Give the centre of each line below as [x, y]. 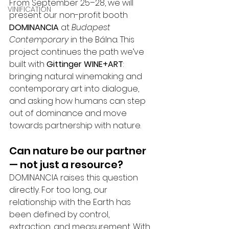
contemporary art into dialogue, [75, 89]
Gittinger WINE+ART [85, 64]
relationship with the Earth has [71, 202]
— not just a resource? [66, 165]
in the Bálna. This [102, 40]
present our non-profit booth [70, 15]
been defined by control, [60, 214]
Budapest [92, 27]
